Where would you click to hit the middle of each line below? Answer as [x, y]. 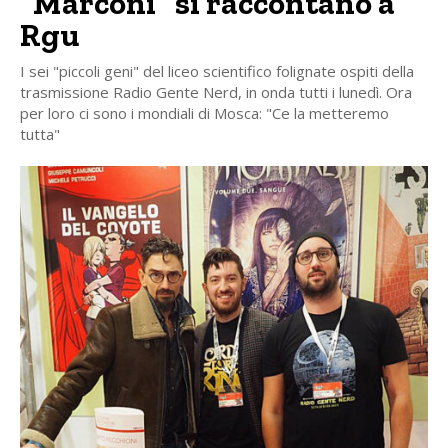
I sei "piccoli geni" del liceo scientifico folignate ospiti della [217, 70]
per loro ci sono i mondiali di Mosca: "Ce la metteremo [204, 112]
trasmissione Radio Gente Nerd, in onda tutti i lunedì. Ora [216, 91]
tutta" [40, 133]
